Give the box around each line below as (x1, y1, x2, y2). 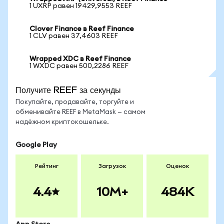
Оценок (166, 163, 189, 169)
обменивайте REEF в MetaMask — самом (15, 109, 145, 115)
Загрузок (98, 163, 126, 169)
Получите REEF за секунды (15, 84, 121, 95)
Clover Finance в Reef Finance (29, 25, 134, 32)
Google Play (15, 141, 57, 148)
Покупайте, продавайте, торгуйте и (15, 99, 134, 105)
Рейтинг (34, 163, 58, 169)
